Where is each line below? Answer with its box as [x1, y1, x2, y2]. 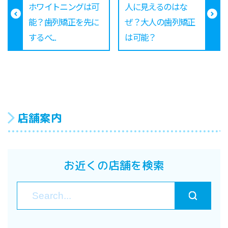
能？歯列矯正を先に [28, 15, 99, 28]
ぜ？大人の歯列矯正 [125, 15, 195, 28]
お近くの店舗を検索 [64, 157, 164, 173]
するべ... [28, 31, 56, 43]
